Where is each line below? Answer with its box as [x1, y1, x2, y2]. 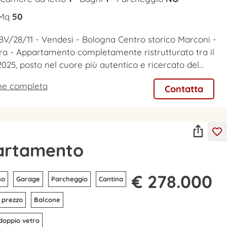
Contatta [164, 83, 203, 95]
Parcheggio [51, 175, 88, 183]
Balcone [33, 196, 60, 204]
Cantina [98, 175, 123, 183]
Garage [16, 175, 40, 183]
